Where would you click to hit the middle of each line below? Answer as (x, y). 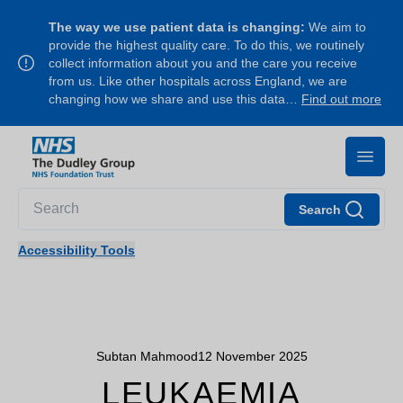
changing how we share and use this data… (175, 99)
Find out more (341, 99)
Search (320, 209)
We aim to (336, 27)
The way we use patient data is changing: (177, 27)
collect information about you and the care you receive (203, 63)
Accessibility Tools (76, 250)
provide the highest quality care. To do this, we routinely (206, 45)
